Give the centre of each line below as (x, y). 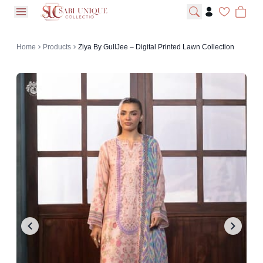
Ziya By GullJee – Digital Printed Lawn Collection (156, 47)
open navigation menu (67, 18)
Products (57, 47)
